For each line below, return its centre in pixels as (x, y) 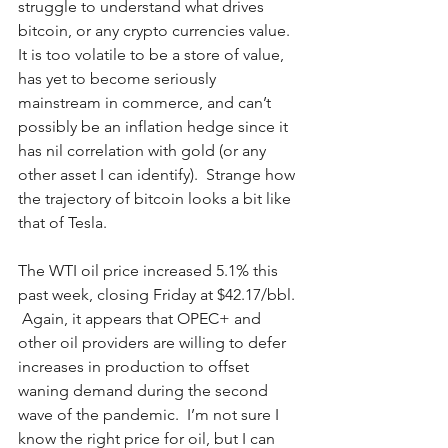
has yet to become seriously (119, 78)
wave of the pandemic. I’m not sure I (150, 414)
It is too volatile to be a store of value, (153, 54)
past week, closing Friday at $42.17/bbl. (158, 294)
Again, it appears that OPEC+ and (141, 318)
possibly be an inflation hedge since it (155, 126)
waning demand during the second (145, 390)
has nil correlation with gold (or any (144, 150)
